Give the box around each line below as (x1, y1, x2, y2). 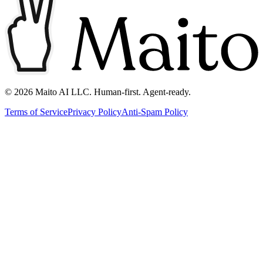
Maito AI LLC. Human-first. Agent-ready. (33, 87, 191, 97)
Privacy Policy (68, 107, 122, 117)
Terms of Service (5, 107, 68, 117)
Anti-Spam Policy (122, 107, 188, 117)
